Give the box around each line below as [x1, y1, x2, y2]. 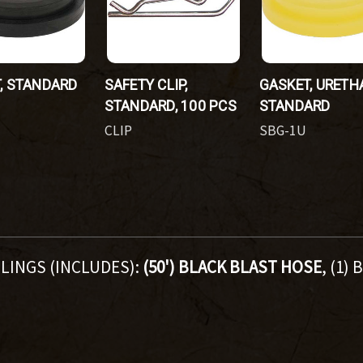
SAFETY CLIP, [104, 76, 188, 93]
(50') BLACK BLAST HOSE [143, 255, 322, 278]
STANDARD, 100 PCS [104, 97, 237, 114]
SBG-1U [258, 121, 306, 139]
